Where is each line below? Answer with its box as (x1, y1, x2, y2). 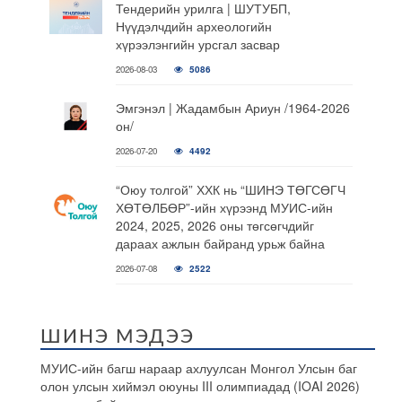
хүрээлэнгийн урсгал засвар (115, 34, 280, 53)
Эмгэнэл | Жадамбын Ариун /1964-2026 (115, 98, 350, 117)
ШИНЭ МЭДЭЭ (40, 327, 195, 346)
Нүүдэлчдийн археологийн (115, 16, 272, 35)
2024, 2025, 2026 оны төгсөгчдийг (115, 215, 314, 234)
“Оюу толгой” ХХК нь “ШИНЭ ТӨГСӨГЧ (115, 179, 345, 198)
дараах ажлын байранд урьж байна (115, 233, 325, 252)
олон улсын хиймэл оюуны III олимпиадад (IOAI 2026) (40, 376, 360, 395)
